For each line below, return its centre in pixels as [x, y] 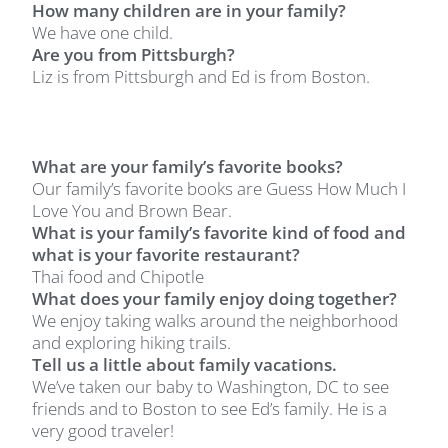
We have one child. [103, 32]
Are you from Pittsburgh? [136, 54]
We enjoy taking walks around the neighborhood [215, 320]
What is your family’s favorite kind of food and [219, 232]
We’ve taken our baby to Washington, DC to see [211, 386]
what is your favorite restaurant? [166, 254]
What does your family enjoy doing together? [217, 298]
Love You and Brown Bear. [132, 210]
